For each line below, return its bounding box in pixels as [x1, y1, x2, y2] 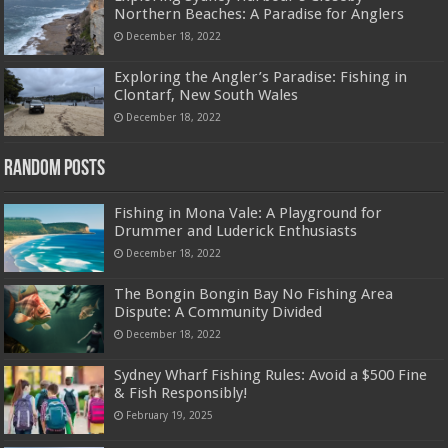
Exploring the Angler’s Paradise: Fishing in [114, 67, 408, 86]
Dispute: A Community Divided [114, 303, 323, 322]
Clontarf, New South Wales [114, 85, 299, 104]
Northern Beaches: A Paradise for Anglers [114, 4, 405, 23]
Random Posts [4, 157, 106, 181]
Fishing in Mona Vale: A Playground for [114, 203, 383, 222]
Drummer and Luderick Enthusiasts [114, 221, 358, 240]
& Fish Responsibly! [114, 384, 249, 403]
